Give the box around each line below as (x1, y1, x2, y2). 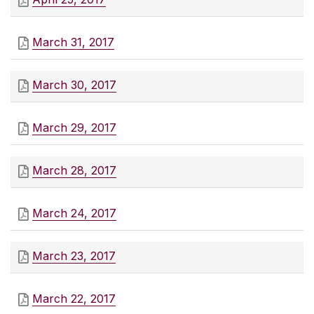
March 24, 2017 (32, 206, 116, 221)
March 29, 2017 (32, 121, 116, 135)
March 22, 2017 (32, 292, 116, 306)
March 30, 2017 (32, 78, 116, 93)
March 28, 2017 (32, 163, 116, 178)
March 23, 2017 (32, 249, 116, 264)
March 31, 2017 (32, 35, 114, 50)
